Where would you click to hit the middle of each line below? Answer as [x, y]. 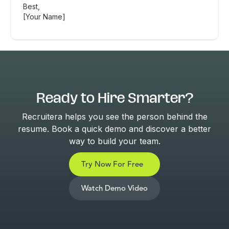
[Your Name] [44, 17]
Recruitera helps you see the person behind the [114, 117]
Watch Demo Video [114, 188]
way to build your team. [114, 141]
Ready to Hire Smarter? [114, 98]
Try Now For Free [112, 164]
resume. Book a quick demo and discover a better [114, 129]
